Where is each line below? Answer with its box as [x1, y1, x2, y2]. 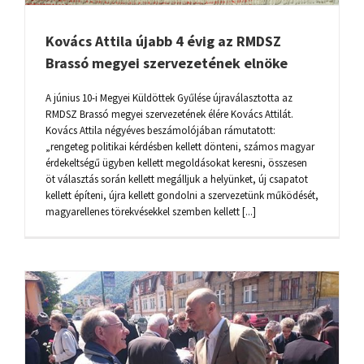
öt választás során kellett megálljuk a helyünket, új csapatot [45, 171, 308, 186]
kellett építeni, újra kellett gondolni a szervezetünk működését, [45, 188, 318, 202]
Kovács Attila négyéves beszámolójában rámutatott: [45, 123, 275, 137]
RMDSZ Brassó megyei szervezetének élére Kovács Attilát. [45, 106, 296, 121]
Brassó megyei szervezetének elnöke [45, 53, 288, 72]
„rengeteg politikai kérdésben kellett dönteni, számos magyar [45, 139, 314, 154]
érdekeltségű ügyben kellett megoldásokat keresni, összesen [45, 155, 307, 170]
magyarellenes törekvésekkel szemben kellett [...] [45, 204, 256, 219]
